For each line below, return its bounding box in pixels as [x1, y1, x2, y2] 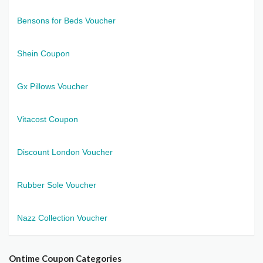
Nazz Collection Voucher [17, 213, 107, 222]
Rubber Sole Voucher [17, 180, 96, 190]
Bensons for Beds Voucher [17, 15, 116, 25]
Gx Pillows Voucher [17, 81, 88, 91]
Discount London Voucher [17, 147, 113, 157]
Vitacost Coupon [17, 114, 78, 124]
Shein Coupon [17, 48, 70, 58]
